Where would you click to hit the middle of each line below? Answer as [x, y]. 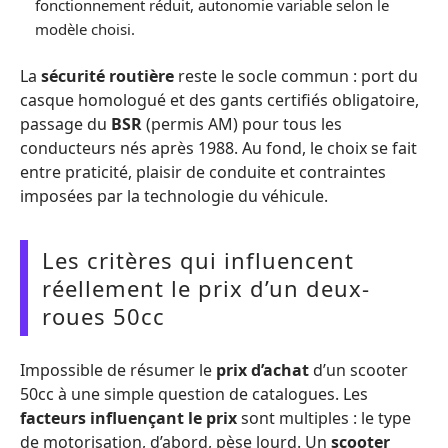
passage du [65, 123]
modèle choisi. [85, 29]
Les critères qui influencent [198, 259]
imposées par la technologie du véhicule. [174, 195]
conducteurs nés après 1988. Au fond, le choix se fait [218, 147]
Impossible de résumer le [118, 370]
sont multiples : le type [324, 418]
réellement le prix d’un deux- [206, 287]
